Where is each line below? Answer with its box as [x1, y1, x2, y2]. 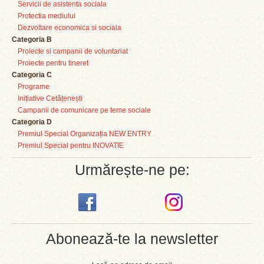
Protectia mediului [18, 12, 75, 20]
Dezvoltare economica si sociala [18, 24, 121, 32]
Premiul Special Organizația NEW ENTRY [18, 130, 151, 138]
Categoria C [12, 71, 52, 79]
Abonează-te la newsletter [46, 230, 218, 247]
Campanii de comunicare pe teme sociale [18, 106, 151, 114]
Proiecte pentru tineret [18, 59, 88, 67]
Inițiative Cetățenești [18, 94, 82, 103]
